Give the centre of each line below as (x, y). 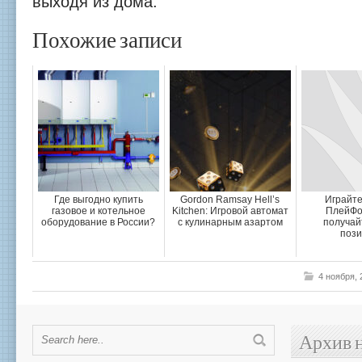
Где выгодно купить (99, 200)
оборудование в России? (99, 222)
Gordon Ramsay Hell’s (230, 200)
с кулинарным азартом (230, 222)
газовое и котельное (99, 211)
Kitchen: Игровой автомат (230, 211)
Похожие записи (107, 41)
